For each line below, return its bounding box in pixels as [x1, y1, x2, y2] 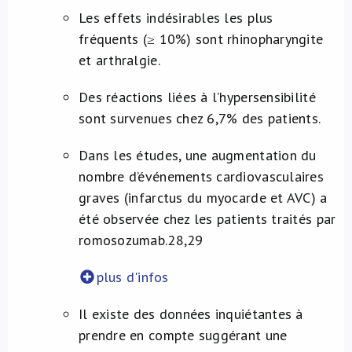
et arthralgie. [79, 51, 160, 69]
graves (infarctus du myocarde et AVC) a [79, 189, 328, 207]
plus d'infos [96, 268, 169, 286]
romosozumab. [79, 231, 168, 249]
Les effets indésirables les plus [79, 9, 273, 27]
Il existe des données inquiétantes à [79, 305, 303, 323]
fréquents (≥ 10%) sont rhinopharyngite [79, 30, 324, 48]
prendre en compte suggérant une [79, 326, 288, 344]
